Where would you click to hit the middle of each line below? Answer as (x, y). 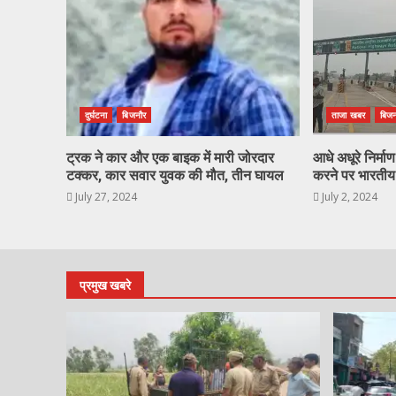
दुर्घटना (96, 115)
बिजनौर (134, 115)
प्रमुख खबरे (105, 286)
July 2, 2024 (349, 197)
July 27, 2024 (105, 197)
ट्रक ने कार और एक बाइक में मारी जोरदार (170, 158)
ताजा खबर (348, 115)
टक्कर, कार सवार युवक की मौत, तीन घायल (175, 176)
